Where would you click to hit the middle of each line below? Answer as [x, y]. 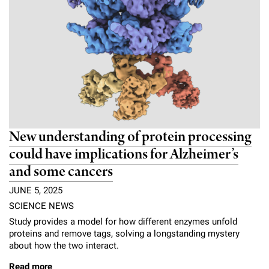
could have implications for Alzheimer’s [124, 154]
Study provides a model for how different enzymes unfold [123, 222]
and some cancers [61, 172]
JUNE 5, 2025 [36, 191]
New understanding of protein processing [130, 137]
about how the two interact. [64, 246]
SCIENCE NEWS [41, 206]
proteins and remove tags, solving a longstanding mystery [124, 234]
